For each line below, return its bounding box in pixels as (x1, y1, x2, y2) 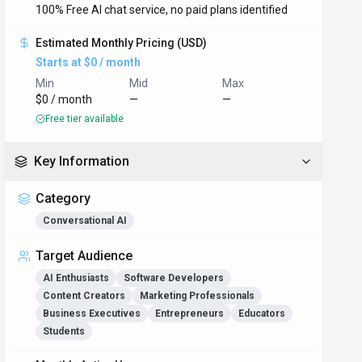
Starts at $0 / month (36, 56, 141, 69)
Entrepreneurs (155, 308, 225, 319)
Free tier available (45, 113, 124, 124)
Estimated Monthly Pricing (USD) (36, 36, 208, 49)
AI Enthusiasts (43, 272, 110, 284)
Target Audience (36, 248, 133, 263)
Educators (238, 308, 286, 319)
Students (43, 326, 86, 337)
